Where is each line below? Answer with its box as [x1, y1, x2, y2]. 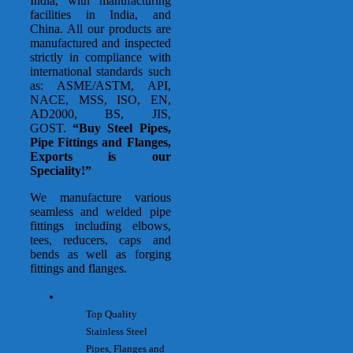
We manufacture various [30, 191, 171, 205]
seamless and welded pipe [30, 205, 171, 219]
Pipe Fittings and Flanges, [30, 136, 171, 150]
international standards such [30, 65, 171, 79]
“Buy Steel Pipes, [72, 121, 171, 136]
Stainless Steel [86, 325, 148, 338]
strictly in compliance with [30, 50, 171, 65]
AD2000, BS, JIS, [30, 107, 171, 121]
